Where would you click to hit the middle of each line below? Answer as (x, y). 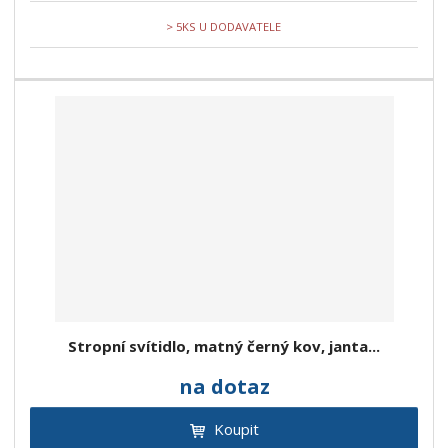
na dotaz (224, 387)
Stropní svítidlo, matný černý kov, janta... (224, 346)
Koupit (236, 429)
